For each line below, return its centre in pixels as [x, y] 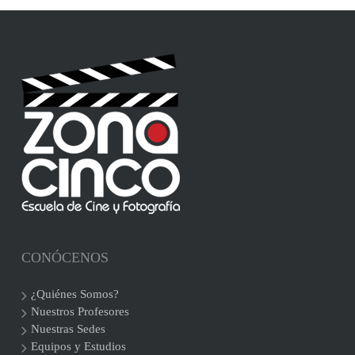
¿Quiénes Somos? [74, 294]
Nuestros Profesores [80, 312]
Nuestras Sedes [68, 329]
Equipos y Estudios [78, 347]
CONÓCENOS [65, 258]
